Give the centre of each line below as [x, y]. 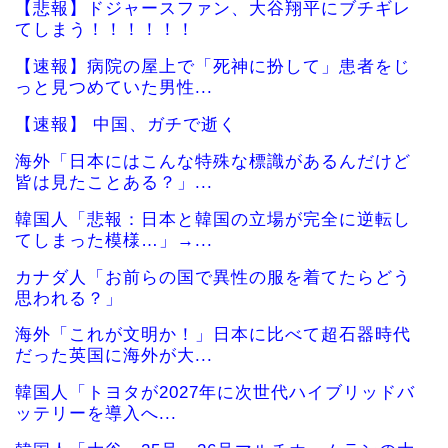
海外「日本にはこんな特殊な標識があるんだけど [213, 161]
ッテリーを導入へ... [96, 414]
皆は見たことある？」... [114, 182]
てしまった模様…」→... [114, 240]
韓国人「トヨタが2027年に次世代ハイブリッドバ [215, 393]
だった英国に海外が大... [114, 356]
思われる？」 [69, 298]
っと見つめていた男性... [114, 88]
